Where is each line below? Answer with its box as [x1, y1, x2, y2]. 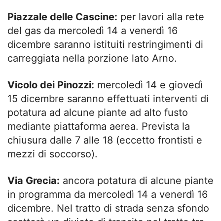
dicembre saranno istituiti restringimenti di [7, 38, 203, 50]
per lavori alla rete [117, 10, 204, 23]
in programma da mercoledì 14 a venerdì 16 [7, 188, 208, 200]
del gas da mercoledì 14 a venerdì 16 [7, 24, 178, 37]
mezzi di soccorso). [7, 147, 98, 160]
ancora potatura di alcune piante [60, 174, 214, 186]
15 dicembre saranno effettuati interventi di [7, 92, 209, 105]
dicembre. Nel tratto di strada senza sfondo [7, 202, 209, 214]
